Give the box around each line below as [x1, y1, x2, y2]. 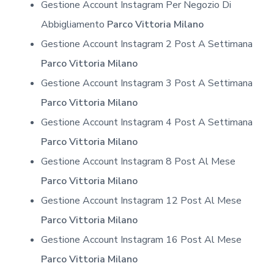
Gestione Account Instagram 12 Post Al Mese [40, 193, 242, 207]
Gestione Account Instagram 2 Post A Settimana [40, 37, 253, 51]
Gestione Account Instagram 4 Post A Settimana [40, 115, 253, 129]
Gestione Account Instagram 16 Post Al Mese [40, 232, 242, 246]
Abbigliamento [40, 17, 107, 31]
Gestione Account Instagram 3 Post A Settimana [40, 76, 253, 90]
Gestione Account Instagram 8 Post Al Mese [40, 154, 235, 168]
